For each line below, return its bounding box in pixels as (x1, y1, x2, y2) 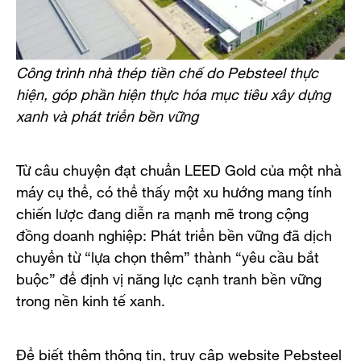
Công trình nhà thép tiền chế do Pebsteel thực (16, 56, 318, 85)
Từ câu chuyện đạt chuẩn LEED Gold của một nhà (16, 154, 342, 183)
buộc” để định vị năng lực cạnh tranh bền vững (16, 263, 322, 292)
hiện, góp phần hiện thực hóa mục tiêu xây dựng (16, 78, 330, 107)
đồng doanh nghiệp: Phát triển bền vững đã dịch (16, 219, 332, 248)
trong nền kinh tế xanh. (16, 284, 165, 313)
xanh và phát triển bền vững (16, 100, 198, 129)
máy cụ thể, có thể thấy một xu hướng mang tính (16, 176, 332, 205)
